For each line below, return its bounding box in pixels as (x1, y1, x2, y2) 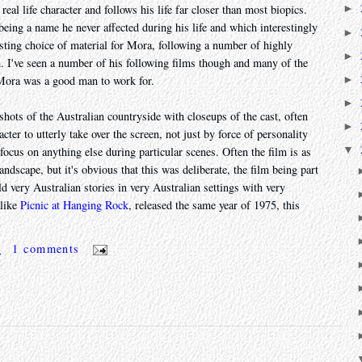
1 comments (12, 241, 80, 257)
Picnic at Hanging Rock (20, 197, 128, 213)
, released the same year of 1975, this (128, 197, 300, 213)
